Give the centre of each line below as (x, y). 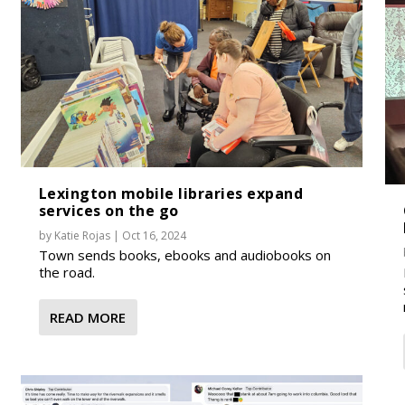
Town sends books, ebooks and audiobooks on (184, 254)
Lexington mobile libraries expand (171, 193)
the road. (66, 272)
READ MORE (87, 317)
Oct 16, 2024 (154, 235)
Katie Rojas (82, 235)
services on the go (108, 210)
